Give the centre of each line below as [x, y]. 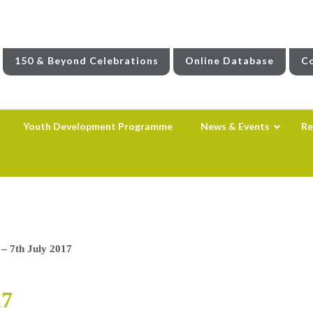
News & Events [235, 126]
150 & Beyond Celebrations [86, 60]
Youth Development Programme [97, 126]
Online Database [230, 60]
